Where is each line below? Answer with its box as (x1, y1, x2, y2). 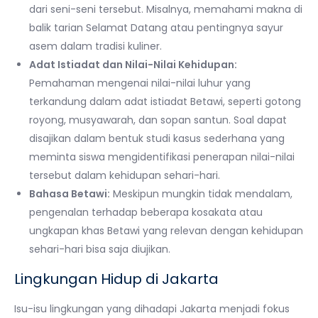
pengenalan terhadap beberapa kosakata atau (29, 204, 263, 219)
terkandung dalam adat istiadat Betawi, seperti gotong (29, 94, 301, 109)
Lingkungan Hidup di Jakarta (14, 268, 219, 289)
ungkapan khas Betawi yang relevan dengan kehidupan (29, 223, 303, 238)
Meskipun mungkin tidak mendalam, (110, 186, 292, 201)
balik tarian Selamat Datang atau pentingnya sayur (29, 20, 283, 35)
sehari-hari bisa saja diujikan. (29, 241, 170, 256)
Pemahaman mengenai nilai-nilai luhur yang (29, 75, 251, 90)
